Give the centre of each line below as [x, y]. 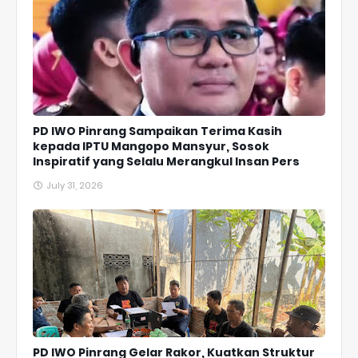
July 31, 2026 [75, 186]
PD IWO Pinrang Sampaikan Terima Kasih [157, 131]
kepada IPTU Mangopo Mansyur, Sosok [151, 147]
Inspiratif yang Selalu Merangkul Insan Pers [166, 162]
